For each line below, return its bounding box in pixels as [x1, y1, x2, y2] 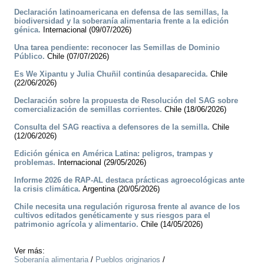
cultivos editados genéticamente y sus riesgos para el [14, 211, 210, 220]
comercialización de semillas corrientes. [14, 105, 162, 114]
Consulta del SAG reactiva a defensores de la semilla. [14, 123, 210, 132]
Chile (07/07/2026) [45, 52, 109, 61]
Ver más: [14, 246, 45, 256]
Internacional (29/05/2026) [55, 158, 146, 167]
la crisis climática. [14, 184, 81, 194]
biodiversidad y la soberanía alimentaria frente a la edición [14, 16, 229, 26]
